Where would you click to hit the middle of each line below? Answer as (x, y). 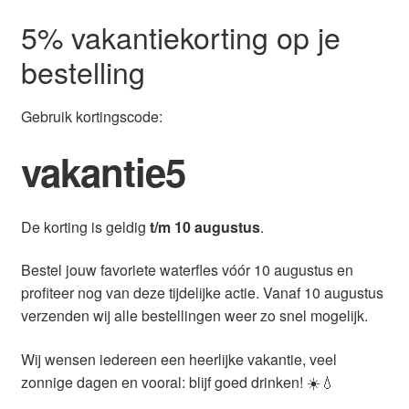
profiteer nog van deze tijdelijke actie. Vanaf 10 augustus (202, 293)
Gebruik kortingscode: (91, 116)
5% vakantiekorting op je (180, 37)
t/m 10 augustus (204, 226)
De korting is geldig (85, 226)
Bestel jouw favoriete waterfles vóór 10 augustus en (187, 270)
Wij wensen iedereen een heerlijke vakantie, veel (178, 360)
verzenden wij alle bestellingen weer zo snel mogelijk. (194, 316)
